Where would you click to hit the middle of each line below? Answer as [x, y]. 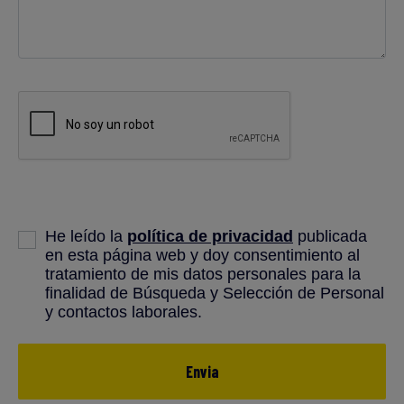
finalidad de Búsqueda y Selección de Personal [215, 294]
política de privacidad [210, 237]
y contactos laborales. [124, 312]
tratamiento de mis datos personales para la [203, 275]
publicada [330, 237]
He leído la [86, 237]
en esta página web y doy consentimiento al [202, 256]
